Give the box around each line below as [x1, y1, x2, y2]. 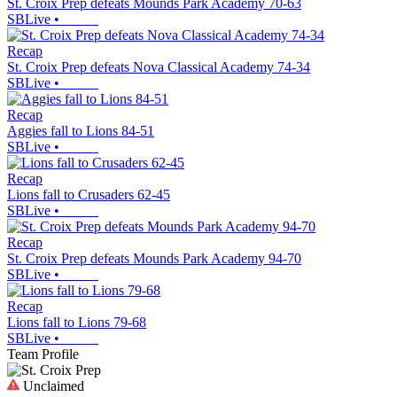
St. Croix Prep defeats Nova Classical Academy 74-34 [7, 58, 310, 74]
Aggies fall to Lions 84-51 [7, 122, 154, 138]
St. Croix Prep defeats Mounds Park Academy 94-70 [7, 250, 301, 266]
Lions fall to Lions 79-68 [7, 314, 146, 330]
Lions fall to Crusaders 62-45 [7, 186, 170, 202]
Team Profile [7, 346, 79, 362]
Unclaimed [19, 378, 84, 393]
